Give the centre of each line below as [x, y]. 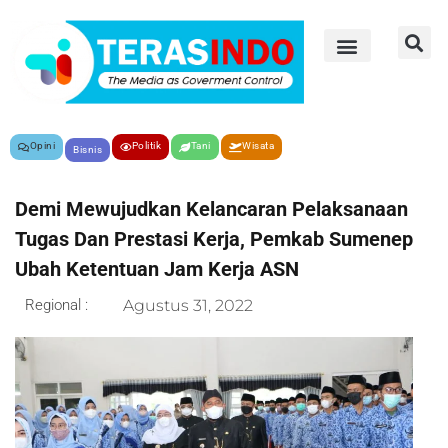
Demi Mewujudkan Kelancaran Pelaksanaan [211, 208]
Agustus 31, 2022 [188, 305]
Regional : [56, 304]
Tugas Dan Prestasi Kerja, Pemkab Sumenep [214, 238]
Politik [146, 145]
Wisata [258, 145]
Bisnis [87, 149]
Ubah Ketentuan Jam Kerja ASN [157, 268]
